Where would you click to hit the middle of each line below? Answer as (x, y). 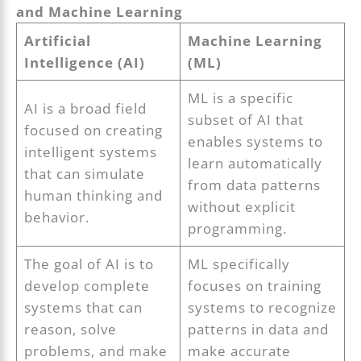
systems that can (83, 308)
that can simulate (84, 174)
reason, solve (70, 330)
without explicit (241, 207)
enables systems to (255, 142)
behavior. (56, 218)
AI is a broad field (85, 109)
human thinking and (93, 196)
